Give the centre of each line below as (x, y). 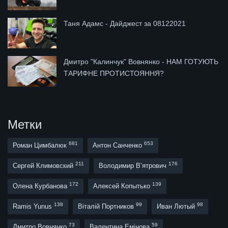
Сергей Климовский (44, 166)
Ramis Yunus (33, 207)
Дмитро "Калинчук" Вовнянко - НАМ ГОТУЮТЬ (141, 61)
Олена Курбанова (41, 186)
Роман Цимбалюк (41, 146)
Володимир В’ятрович (134, 166)
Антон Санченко (118, 146)
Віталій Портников (107, 207)
